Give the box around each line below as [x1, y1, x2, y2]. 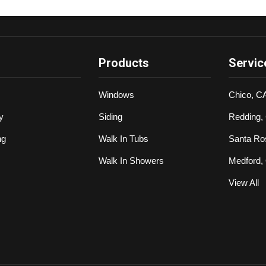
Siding [98, 112, 122, 122]
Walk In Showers [98, 156, 164, 166]
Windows [98, 90, 134, 100]
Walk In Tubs [98, 134, 148, 144]
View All [229, 178, 259, 188]
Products [98, 56, 149, 71]
